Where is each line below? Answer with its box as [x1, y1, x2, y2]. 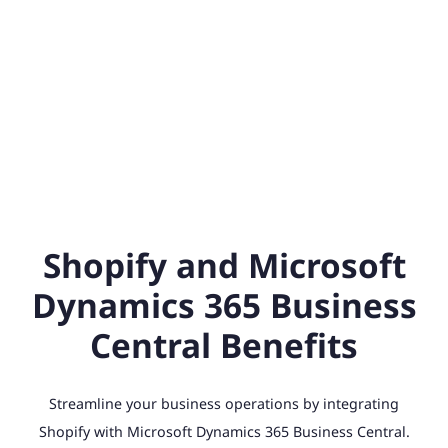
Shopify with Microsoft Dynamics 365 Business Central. [38, 422, 410, 442]
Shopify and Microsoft [42, 242, 406, 289]
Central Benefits [90, 322, 358, 369]
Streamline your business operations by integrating [49, 394, 399, 414]
